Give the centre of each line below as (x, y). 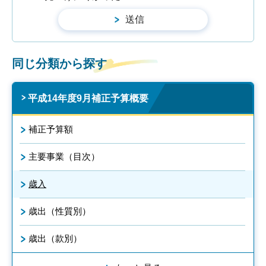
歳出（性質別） (60, 211)
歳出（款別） (55, 239)
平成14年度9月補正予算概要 (88, 99)
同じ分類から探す (59, 64)
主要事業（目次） (64, 157)
